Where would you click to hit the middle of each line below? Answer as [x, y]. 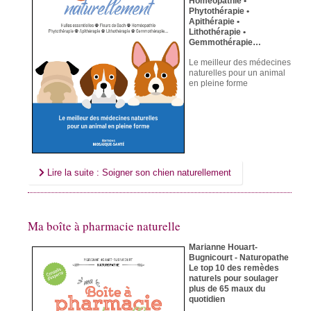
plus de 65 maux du [227, 288]
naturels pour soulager [234, 278]
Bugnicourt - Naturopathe [239, 257]
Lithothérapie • [217, 32]
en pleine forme [218, 83]
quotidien [207, 299]
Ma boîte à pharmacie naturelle [104, 226]
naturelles [209, 73]
